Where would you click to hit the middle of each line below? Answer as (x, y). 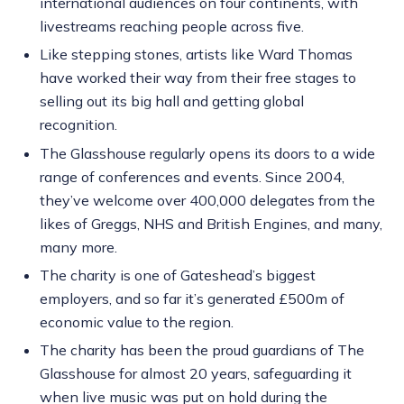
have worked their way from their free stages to (198, 78)
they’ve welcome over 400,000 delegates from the (207, 200)
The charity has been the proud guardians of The (202, 350)
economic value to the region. (137, 321)
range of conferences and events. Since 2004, (192, 176)
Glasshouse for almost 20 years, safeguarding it (196, 374)
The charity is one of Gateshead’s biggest (178, 275)
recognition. (78, 125)
